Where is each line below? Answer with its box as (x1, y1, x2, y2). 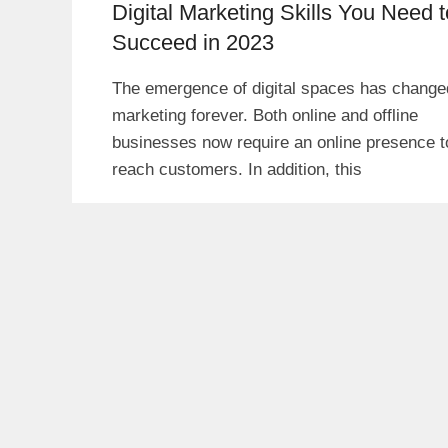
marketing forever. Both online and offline (112, 105, 418, 125)
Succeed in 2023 (112, 29, 274, 55)
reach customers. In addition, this (112, 159, 362, 179)
